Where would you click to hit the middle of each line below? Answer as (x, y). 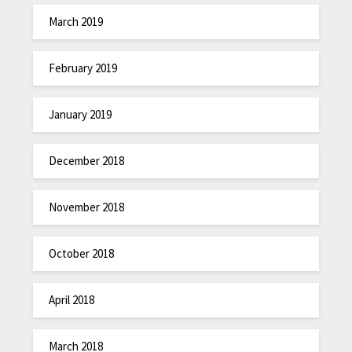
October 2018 (82, 253)
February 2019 (83, 68)
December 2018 (87, 160)
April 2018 (72, 299)
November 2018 (87, 207)
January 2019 (81, 114)
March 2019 (76, 21)
